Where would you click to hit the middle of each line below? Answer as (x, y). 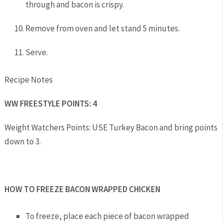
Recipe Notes (28, 80)
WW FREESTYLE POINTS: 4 (51, 104)
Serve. (37, 53)
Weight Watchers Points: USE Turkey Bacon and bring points (111, 128)
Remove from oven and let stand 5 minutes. (103, 29)
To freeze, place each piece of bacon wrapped (108, 216)
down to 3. (22, 142)
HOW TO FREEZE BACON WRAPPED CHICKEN (82, 189)
